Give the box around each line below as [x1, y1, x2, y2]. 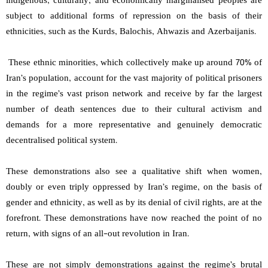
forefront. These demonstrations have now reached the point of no [6, 211, 262, 227]
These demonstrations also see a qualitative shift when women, [6, 165, 262, 180]
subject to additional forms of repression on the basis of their [6, 9, 262, 25]
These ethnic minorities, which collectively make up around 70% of [6, 56, 262, 71]
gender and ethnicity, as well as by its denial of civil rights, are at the [6, 196, 262, 211]
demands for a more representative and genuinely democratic [6, 118, 262, 133]
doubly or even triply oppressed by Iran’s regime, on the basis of [6, 180, 262, 196]
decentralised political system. [6, 133, 122, 149]
